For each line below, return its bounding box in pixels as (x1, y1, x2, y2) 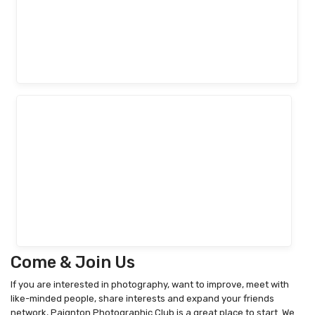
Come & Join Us (11, 252, 135, 273)
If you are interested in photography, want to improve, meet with (11, 279, 289, 290)
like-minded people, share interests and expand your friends (11, 293, 274, 304)
